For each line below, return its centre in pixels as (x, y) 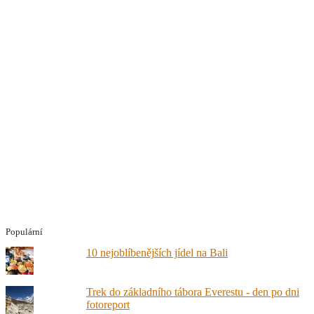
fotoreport (108, 304)
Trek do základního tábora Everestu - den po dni (192, 292)
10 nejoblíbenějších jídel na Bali (157, 252)
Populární (24, 231)
